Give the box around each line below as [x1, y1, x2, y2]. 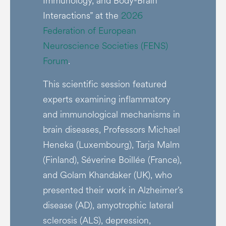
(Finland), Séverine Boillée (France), [42, 153, 182, 166]
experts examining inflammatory [42, 93, 171, 106]
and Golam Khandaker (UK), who [42, 168, 172, 182]
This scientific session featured [42, 78, 166, 91]
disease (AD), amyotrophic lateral [42, 199, 174, 212]
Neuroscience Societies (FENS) [42, 39, 168, 52]
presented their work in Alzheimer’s [42, 184, 183, 197]
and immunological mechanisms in [42, 108, 180, 121]
